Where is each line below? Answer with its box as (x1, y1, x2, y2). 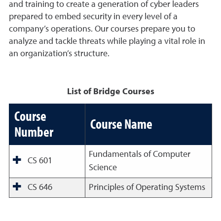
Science (88, 163, 117, 172)
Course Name (90, 115, 152, 132)
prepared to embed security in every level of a (9, 12, 178, 21)
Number (14, 123, 53, 140)
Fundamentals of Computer (88, 150, 190, 159)
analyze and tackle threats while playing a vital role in (9, 37, 205, 46)
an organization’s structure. (9, 49, 110, 58)
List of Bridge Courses (67, 87, 154, 96)
